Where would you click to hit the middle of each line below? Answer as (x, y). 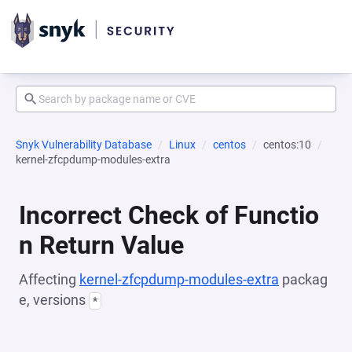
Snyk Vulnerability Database (84, 145)
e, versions (54, 300)
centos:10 (287, 145)
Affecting (49, 279)
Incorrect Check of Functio (169, 215)
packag (303, 279)
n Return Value (101, 245)
